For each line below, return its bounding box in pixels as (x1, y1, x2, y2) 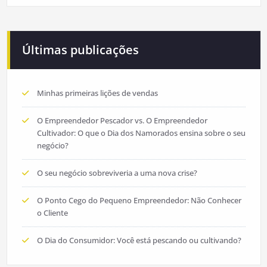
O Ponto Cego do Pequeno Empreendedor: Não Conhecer (36, 195, 241, 206)
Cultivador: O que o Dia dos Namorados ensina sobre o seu (36, 128, 246, 139)
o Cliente (36, 207, 68, 219)
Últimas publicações (21, 42, 139, 58)
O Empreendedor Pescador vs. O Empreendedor (36, 115, 207, 126)
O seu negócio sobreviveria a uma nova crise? (36, 167, 197, 179)
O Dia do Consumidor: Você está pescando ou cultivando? (36, 235, 241, 246)
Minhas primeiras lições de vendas (36, 88, 158, 99)
